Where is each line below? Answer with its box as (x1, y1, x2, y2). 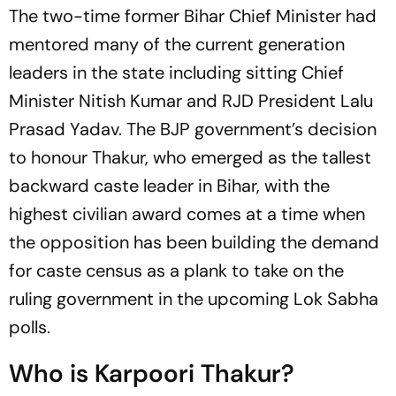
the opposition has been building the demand (9, 230, 379, 254)
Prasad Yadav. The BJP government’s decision (9, 117, 377, 141)
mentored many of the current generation (9, 32, 345, 56)
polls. (9, 315, 55, 339)
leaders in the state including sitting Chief (9, 60, 344, 84)
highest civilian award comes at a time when (9, 202, 365, 225)
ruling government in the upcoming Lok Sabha (9, 286, 378, 310)
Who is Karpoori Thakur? (9, 356, 294, 390)
